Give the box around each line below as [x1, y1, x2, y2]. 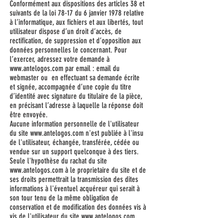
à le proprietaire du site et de [63, 165, 146, 175]
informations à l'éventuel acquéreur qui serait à [10, 184, 140, 193]
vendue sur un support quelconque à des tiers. [10, 147, 139, 156]
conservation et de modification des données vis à [10, 202, 146, 212]
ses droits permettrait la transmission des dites [10, 175, 138, 184]
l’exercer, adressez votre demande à [10, 54, 109, 64]
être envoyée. [10, 110, 48, 119]
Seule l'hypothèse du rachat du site [10, 156, 107, 165]
